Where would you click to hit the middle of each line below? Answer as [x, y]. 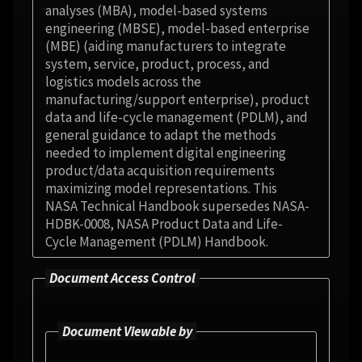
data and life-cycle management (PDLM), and [177, 117]
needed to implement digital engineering [166, 152]
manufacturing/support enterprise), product [177, 99]
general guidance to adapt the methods [161, 135]
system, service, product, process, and [158, 63]
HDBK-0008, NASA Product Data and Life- [164, 223]
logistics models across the [123, 81]
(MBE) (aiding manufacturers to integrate [166, 46]
